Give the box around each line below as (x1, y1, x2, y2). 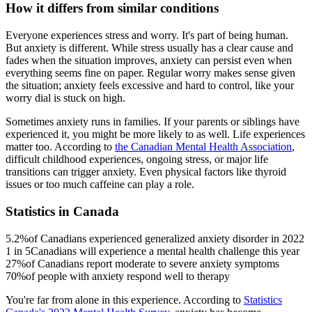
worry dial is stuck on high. (6, 92, 125, 104)
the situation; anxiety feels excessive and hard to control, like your (6, 79, 294, 92)
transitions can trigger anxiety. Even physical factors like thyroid (6, 166, 286, 178)
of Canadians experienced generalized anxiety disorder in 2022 (29, 232, 304, 244)
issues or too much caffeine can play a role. (6, 178, 194, 191)
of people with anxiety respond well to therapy (26, 270, 230, 282)
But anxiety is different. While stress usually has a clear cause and (6, 42, 293, 54)
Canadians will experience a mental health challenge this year (31, 244, 299, 257)
